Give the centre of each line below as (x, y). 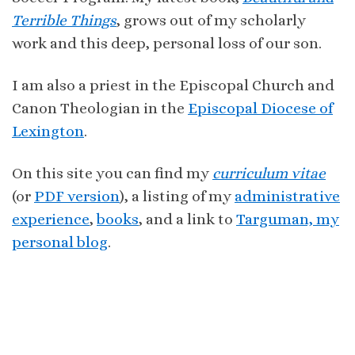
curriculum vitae (269, 174)
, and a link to (187, 219)
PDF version (77, 197)
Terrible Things (64, 21)
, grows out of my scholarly (211, 21)
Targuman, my (288, 219)
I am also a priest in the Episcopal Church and (173, 86)
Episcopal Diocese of (260, 109)
